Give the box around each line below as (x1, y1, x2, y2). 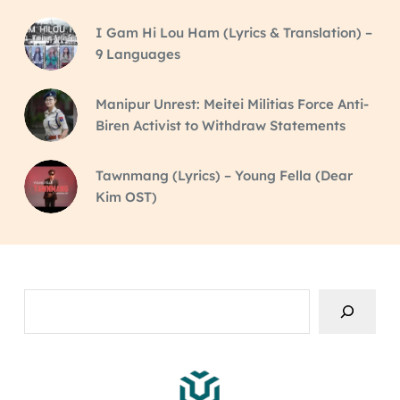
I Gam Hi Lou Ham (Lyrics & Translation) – (95, 23, 372, 41)
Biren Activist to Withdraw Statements (95, 116, 346, 134)
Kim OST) (95, 187, 157, 205)
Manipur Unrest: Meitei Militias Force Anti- (95, 95, 369, 112)
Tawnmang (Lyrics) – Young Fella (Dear (95, 166, 353, 184)
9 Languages (95, 45, 180, 62)
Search (22, 289, 69, 307)
